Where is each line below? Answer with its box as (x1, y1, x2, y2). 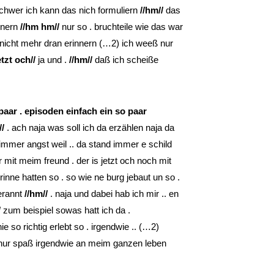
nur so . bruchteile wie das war (59, 21, 183, 32)
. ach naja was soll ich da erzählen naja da (4, 122, 174, 133)
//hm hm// (20, 21, 59, 32)
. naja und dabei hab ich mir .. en (48, 188, 179, 199)
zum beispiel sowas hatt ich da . (3, 204, 130, 215)
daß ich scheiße (92, 54, 158, 65)
